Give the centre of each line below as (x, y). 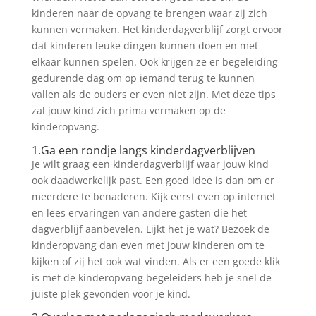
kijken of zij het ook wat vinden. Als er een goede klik (156, 261)
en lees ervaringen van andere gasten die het (139, 213)
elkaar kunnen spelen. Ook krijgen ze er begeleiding (154, 62)
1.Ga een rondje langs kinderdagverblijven (143, 150)
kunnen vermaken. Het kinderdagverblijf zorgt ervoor (157, 29)
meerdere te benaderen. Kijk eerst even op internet (153, 196)
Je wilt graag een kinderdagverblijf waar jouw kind (150, 164)
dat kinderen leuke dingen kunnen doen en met (145, 45)
